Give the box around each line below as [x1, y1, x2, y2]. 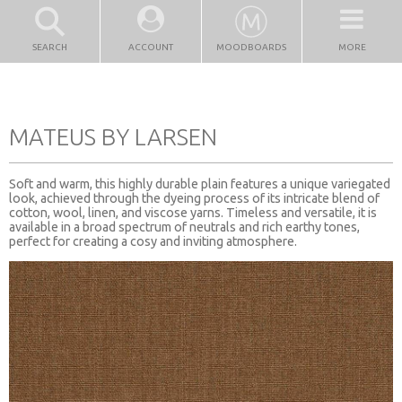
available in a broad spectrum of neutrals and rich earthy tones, [9, 219, 360, 234]
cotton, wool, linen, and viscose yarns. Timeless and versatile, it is [9, 205, 377, 220]
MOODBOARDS [216, 42, 287, 52]
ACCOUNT [127, 42, 173, 52]
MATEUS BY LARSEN [9, 123, 217, 150]
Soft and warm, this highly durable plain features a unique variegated [9, 176, 390, 191]
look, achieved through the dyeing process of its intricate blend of [9, 190, 380, 205]
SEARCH [32, 42, 68, 52]
